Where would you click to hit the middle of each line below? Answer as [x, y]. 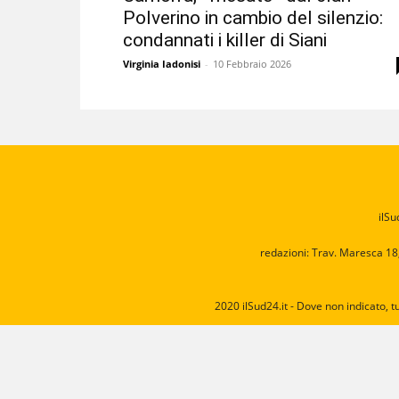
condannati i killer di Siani [225, 40]
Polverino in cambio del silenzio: [253, 17]
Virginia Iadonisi [162, 63]
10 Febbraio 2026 [252, 63]
